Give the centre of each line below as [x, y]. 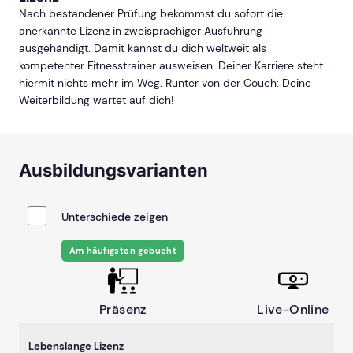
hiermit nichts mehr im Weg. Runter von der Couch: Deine [165, 83]
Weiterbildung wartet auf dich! [96, 100]
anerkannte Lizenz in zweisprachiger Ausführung [141, 31]
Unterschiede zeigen [115, 217]
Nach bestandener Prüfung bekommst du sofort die [151, 14]
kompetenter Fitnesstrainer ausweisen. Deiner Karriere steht [171, 66]
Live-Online [293, 310]
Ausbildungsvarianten [113, 171]
